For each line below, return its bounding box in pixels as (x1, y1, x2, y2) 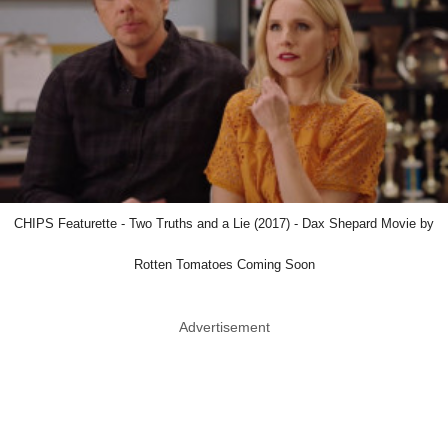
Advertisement (178, 319, 270, 336)
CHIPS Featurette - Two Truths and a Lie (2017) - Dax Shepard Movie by (14, 216, 434, 232)
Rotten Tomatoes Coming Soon (133, 257, 315, 273)
